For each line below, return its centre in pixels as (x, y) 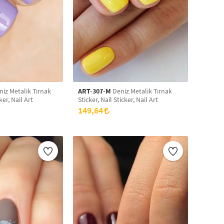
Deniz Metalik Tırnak (121, 91)
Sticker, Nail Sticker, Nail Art (118, 99)
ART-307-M (94, 91)
